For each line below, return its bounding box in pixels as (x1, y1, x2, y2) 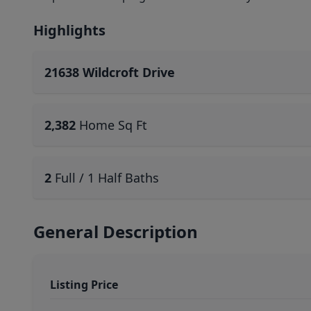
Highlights (33, 21, 106, 40)
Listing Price (50, 277, 118, 292)
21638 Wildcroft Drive (44, 64, 175, 81)
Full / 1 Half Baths (55, 169, 159, 186)
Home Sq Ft (79, 117, 147, 133)
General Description (33, 220, 198, 243)
